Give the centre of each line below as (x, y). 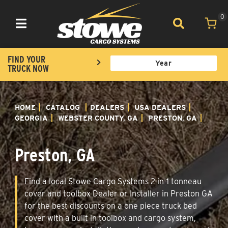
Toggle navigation (42, 29)
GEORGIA (31, 118)
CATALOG (63, 107)
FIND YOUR (26, 59)
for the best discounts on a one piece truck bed (111, 206)
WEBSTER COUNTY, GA (98, 118)
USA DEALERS (160, 107)
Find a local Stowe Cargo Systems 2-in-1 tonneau (113, 181)
